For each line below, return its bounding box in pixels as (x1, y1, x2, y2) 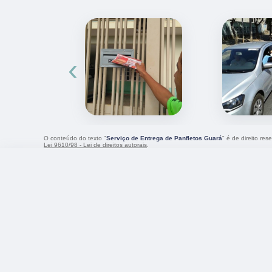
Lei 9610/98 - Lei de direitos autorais (44, 141, 147, 148)
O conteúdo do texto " (44, 134, 106, 141)
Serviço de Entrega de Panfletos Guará (106, 134, 222, 141)
